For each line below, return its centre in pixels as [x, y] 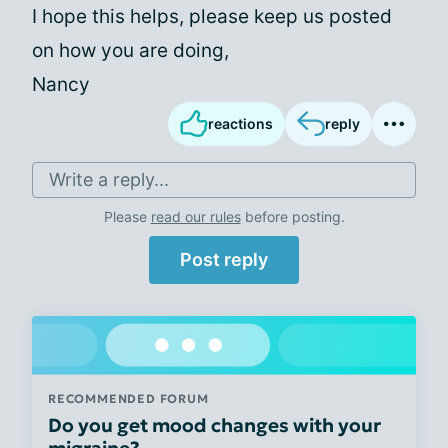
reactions [240, 123]
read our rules [195, 216]
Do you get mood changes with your [214, 424]
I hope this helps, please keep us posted [212, 16]
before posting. [292, 216]
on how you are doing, [130, 50]
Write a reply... [109, 179]
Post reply [224, 259]
